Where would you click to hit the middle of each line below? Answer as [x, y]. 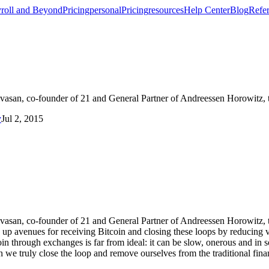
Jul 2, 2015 [22, 118]
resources [166, 10]
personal [105, 10]
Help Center [207, 10]
